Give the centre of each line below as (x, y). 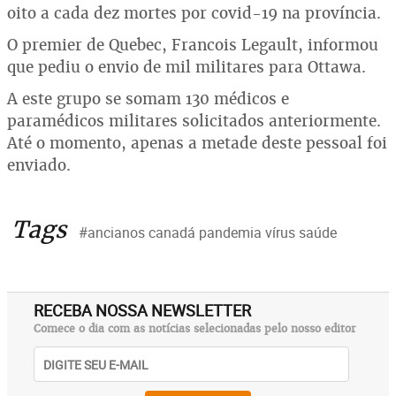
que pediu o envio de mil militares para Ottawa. (187, 67)
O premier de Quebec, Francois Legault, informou (193, 45)
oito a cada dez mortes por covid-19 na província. (194, 13)
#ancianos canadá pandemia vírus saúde (208, 232)
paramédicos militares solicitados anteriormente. (194, 121)
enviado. (39, 165)
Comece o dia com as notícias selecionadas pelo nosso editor (195, 329)
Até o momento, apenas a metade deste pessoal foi (197, 143)
